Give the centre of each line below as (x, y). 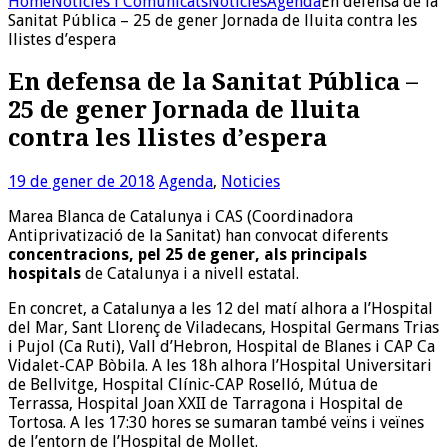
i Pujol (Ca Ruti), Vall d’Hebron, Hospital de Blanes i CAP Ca (221, 347)
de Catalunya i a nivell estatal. (190, 274)
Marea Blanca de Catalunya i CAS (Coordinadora (180, 217)
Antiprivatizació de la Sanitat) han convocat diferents (198, 236)
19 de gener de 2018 (81, 182)
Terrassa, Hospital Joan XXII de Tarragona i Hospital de (205, 404)
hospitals (44, 274)
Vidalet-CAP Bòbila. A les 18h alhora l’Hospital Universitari (220, 366)
